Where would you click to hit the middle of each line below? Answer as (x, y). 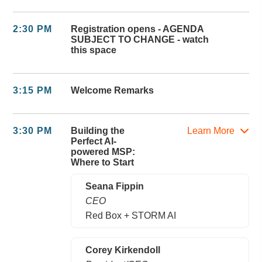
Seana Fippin (115, 186)
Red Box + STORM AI (131, 215)
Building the (98, 130)
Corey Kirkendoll (123, 250)
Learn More (212, 130)
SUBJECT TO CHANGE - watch (140, 39)
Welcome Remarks (113, 90)
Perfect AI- (94, 141)
